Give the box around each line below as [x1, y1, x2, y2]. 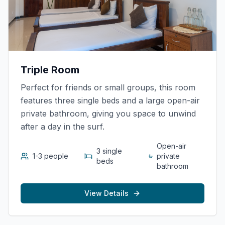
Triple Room [21, 64, 79, 76]
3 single [96, 147, 123, 155]
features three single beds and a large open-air [21, 95, 200, 105]
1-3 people [33, 152, 68, 160]
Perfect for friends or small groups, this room [21, 82, 195, 92]
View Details [84, 189, 129, 197]
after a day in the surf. [21, 122, 104, 132]
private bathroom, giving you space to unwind [21, 108, 196, 119]
